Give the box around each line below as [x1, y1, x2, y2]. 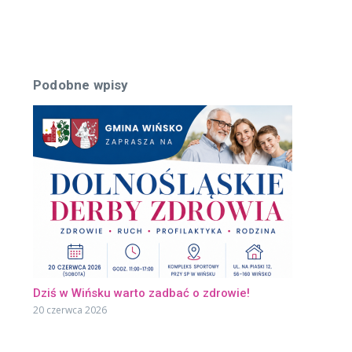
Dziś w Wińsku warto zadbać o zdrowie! [33, 286, 250, 301]
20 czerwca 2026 [33, 303, 107, 317]
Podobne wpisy [33, 77, 129, 93]
